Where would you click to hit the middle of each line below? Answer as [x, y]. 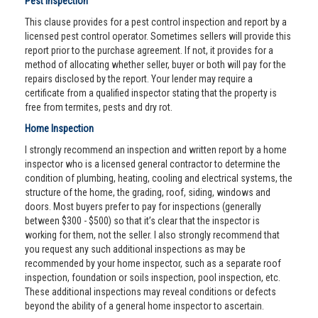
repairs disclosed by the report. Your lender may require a [139, 79]
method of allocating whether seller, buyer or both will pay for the [155, 65]
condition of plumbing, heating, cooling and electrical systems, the [159, 178]
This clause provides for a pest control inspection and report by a [156, 22]
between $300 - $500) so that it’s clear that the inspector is [142, 221]
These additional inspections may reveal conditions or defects [150, 292]
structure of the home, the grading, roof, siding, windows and [148, 192]
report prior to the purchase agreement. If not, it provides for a [149, 50]
